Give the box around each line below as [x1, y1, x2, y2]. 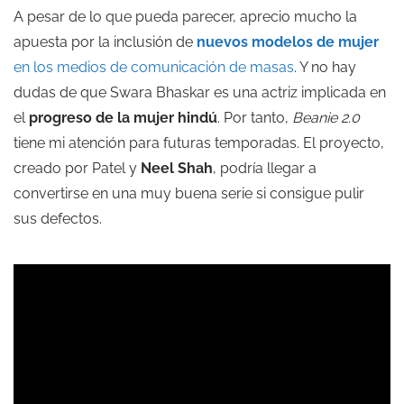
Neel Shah [141, 159, 213, 177]
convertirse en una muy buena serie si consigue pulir [14, 184, 364, 202]
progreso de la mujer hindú [29, 108, 217, 126]
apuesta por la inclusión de [14, 32, 197, 50]
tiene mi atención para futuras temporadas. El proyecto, [14, 133, 384, 151]
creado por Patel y [14, 159, 141, 177]
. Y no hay [294, 58, 356, 76]
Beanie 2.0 [292, 108, 360, 126]
